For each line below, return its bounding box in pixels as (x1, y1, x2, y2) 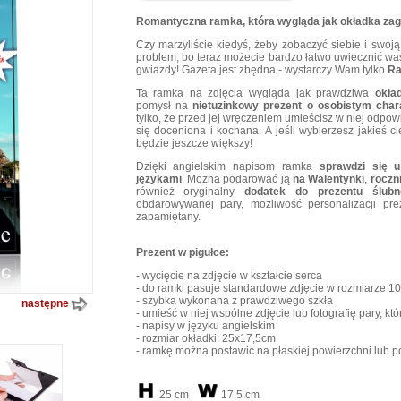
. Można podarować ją (181, 173, 294, 185)
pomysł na (135, 99, 193, 112)
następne (21, 297, 69, 311)
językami (135, 173, 182, 185)
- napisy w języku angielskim (135, 320, 275, 332)
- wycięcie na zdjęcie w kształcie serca (135, 269, 322, 282)
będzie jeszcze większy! (135, 137, 252, 149)
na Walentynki (293, 173, 365, 185)
